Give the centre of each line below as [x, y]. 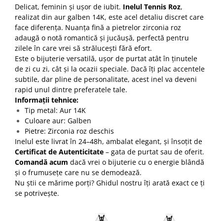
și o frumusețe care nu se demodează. [78, 172]
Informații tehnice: [47, 100]
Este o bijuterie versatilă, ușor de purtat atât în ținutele [106, 58]
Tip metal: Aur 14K [55, 110]
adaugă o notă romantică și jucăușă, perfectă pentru [102, 38]
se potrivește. [37, 193]
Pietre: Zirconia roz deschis [69, 131]
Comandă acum [41, 162]
